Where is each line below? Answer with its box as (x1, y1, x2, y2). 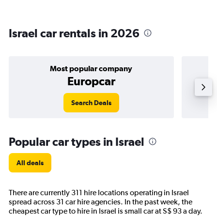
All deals (16, 159, 44, 167)
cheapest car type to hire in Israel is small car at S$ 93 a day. (9, 206, 202, 216)
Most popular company (50, 64, 133, 73)
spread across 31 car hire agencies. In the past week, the (9, 197, 192, 206)
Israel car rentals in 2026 (9, 26, 139, 40)
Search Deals (71, 99, 111, 107)
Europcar (67, 74, 115, 88)
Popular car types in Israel (9, 135, 144, 148)
